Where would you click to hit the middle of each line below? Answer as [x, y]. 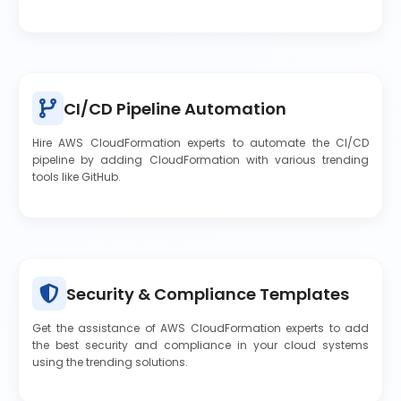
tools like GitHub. [77, 177]
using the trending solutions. [110, 362]
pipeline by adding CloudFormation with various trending [200, 160]
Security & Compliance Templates [208, 294]
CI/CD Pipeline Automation [175, 108]
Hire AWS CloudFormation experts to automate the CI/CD [200, 143]
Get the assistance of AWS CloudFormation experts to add [200, 328]
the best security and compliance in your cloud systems [200, 345]
